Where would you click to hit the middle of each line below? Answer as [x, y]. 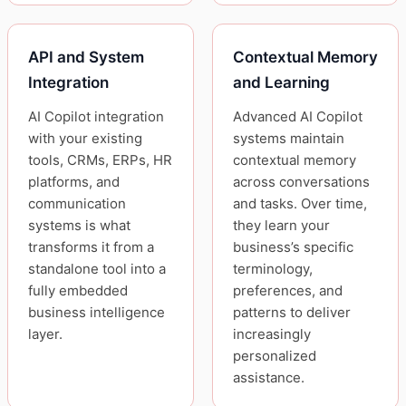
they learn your [281, 226]
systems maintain [289, 139]
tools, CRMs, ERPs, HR [100, 160]
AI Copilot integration [96, 117]
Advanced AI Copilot [298, 117]
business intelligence [97, 313]
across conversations [301, 182]
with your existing [85, 139]
